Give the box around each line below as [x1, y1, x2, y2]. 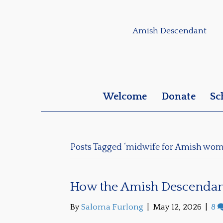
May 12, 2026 [153, 203, 202, 212]
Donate [161, 91, 196, 102]
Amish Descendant [132, 26, 207, 35]
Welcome [103, 91, 147, 102]
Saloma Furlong [81, 203, 143, 212]
